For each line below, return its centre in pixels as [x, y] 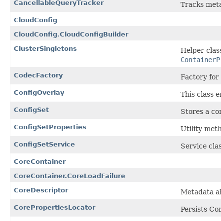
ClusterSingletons [45, 49]
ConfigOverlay [39, 93]
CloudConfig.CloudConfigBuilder [71, 35]
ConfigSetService [44, 145]
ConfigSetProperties [50, 127]
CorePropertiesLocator [55, 208]
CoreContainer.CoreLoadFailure [70, 176]
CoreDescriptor [41, 190]
